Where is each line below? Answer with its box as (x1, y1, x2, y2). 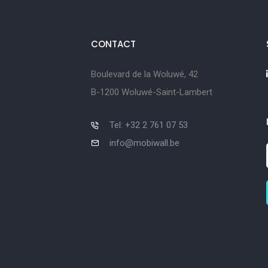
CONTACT (91, 38, 136, 51)
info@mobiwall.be (109, 138, 180, 149)
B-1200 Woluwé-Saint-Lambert (91, 87, 212, 98)
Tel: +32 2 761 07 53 (109, 120, 188, 131)
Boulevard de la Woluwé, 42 (91, 69, 198, 80)
